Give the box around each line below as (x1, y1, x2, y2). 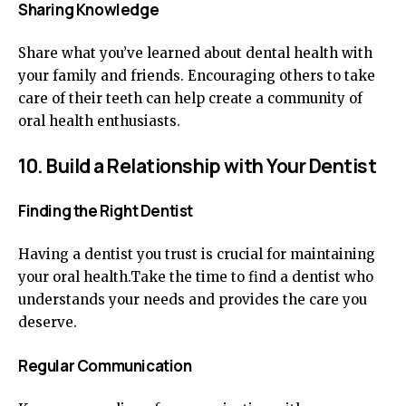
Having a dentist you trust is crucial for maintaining (18, 246, 375, 263)
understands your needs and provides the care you (18, 291, 367, 308)
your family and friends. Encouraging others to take (18, 67, 375, 84)
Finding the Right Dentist (18, 200, 193, 221)
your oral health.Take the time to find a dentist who (18, 268, 373, 285)
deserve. (18, 314, 77, 331)
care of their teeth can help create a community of (18, 90, 362, 107)
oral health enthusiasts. (18, 112, 180, 130)
